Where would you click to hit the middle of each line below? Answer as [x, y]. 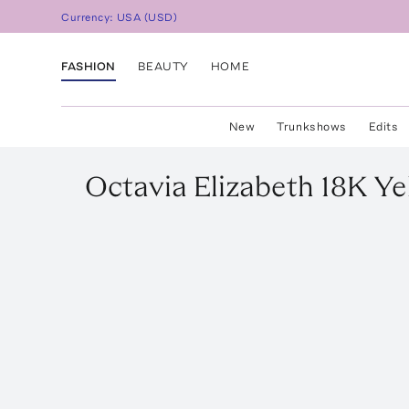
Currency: [89, 18]
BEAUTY [163, 66]
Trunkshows [312, 126]
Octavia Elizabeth [199, 186]
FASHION [89, 66]
